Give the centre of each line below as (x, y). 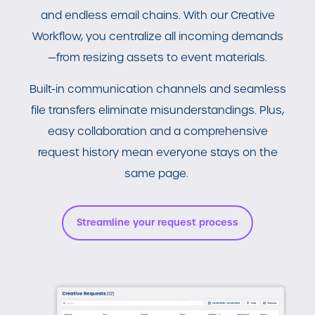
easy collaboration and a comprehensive (157, 131)
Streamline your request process (157, 223)
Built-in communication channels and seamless (157, 89)
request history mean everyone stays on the (157, 153)
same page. (157, 174)
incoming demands (229, 37)
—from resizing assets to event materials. (157, 58)
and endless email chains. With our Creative (157, 15)
